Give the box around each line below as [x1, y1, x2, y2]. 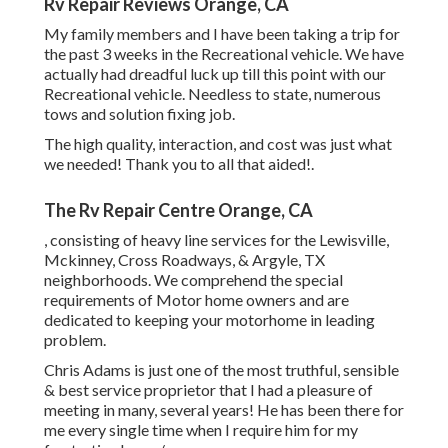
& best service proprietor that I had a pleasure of [44, 380, 373, 400]
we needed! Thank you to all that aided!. [44, 154, 314, 174]
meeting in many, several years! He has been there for [44, 400, 404, 420]
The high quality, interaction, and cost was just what [44, 134, 392, 154]
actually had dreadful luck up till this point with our [44, 64, 386, 84]
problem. [44, 330, 106, 350]
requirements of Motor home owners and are [44, 290, 349, 310]
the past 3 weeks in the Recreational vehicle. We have [44, 44, 404, 64]
